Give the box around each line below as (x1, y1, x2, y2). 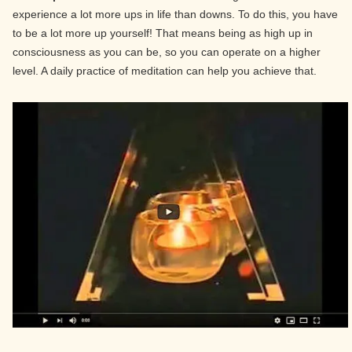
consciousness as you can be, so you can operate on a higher (13, 46, 321, 58)
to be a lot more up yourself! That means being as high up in (13, 27, 313, 39)
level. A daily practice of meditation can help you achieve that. (13, 64, 317, 77)
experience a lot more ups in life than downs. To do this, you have (13, 8, 338, 20)
